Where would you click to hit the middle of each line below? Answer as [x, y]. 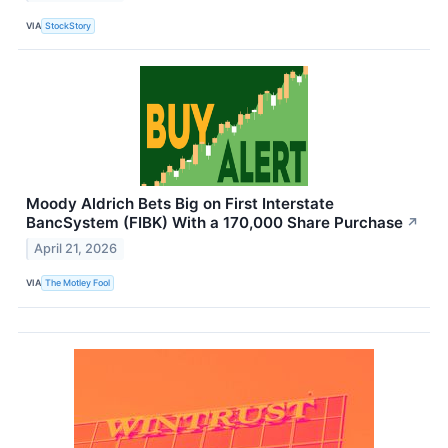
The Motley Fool [78, 283]
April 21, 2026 [76, 248]
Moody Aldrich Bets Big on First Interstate [180, 204]
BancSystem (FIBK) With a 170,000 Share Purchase [214, 223]
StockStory [68, 25]
